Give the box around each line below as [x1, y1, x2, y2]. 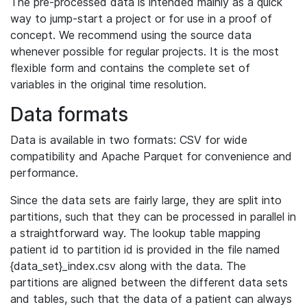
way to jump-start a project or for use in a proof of [10, 12, 272, 25]
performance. [10, 166, 78, 180]
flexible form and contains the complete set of [10, 61, 250, 75]
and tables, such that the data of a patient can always [10, 292, 292, 306]
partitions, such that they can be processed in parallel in [10, 210, 296, 223]
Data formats [10, 103, 128, 126]
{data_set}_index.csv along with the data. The [10, 259, 246, 273]
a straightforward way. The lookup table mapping [10, 226, 260, 240]
